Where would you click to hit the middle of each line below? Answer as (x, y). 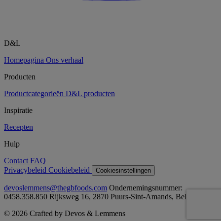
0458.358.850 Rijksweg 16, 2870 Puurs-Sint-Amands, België (100, 197)
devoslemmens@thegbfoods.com (55, 188)
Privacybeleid (25, 170)
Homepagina (24, 60)
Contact (16, 161)
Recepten (18, 127)
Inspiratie (18, 110)
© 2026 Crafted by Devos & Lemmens (65, 214)
